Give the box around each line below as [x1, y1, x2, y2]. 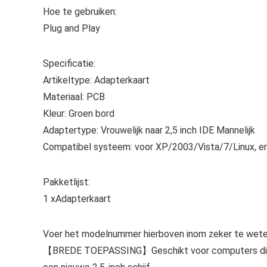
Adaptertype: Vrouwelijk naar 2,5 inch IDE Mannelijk [43, 125, 255, 136]
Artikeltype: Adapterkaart [43, 74, 150, 86]
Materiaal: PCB [43, 91, 105, 103]
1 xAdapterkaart [43, 193, 111, 204]
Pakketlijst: [43, 176, 90, 188]
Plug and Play [43, 23, 100, 34]
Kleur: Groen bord [43, 108, 114, 119]
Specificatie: [43, 58, 95, 69]
